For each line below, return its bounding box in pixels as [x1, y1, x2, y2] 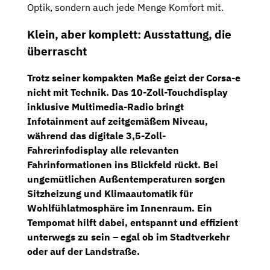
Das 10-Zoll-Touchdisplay [111, 86, 228, 99]
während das [27, 130, 89, 142]
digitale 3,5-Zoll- [89, 130, 166, 142]
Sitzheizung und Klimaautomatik [27, 187, 177, 200]
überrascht [27, 43, 87, 58]
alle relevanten [108, 144, 179, 157]
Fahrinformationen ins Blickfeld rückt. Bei [27, 159, 218, 171]
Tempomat [27, 216, 75, 229]
